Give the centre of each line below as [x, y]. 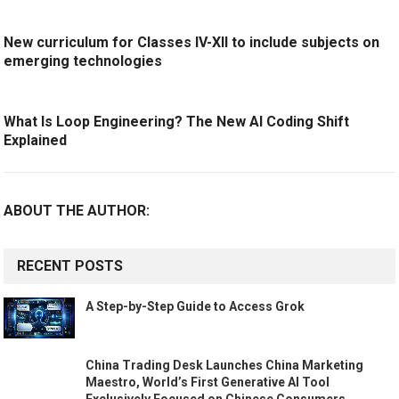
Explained [36, 141]
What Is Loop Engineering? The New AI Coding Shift [177, 122]
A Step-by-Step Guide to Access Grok [195, 307]
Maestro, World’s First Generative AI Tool [208, 382]
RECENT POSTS [70, 266]
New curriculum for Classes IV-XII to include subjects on [192, 43]
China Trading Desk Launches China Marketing [225, 365]
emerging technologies [83, 61]
